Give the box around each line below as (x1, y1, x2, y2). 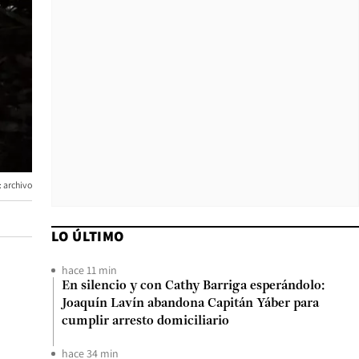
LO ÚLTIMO (51, 227, 124, 245)
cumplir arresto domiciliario (62, 315, 229, 328)
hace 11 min (62, 263, 117, 277)
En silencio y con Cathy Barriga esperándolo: (62, 280, 325, 292)
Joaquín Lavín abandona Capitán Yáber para (62, 297, 319, 310)
